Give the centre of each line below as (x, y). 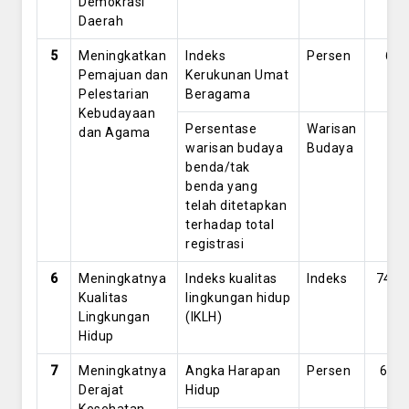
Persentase (221, 129)
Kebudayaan (117, 113)
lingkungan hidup (238, 298)
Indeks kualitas (231, 278)
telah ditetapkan (236, 205)
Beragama (218, 94)
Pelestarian (114, 94)
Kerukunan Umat (237, 75)
